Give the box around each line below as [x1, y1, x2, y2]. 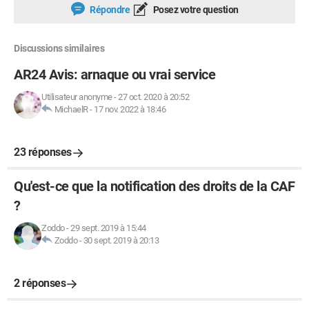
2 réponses [14, 277, 66, 290]
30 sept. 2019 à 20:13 [83, 235, 159, 246]
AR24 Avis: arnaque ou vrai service [14, 66, 215, 83]
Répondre [88, 4, 130, 15]
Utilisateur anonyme [41, 92, 112, 102]
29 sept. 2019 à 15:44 [70, 223, 146, 233]
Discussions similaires [14, 43, 104, 54]
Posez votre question [151, 4, 239, 15]
